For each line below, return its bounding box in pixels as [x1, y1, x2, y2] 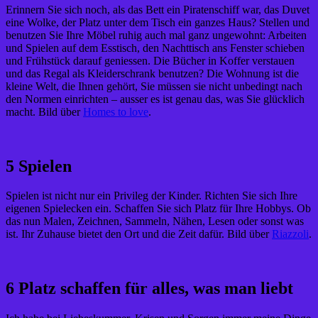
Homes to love [83, 105, 148, 118]
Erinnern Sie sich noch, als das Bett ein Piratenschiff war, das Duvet [6, 3, 309, 16]
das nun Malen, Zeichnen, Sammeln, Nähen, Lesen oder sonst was [6, 215, 304, 228]
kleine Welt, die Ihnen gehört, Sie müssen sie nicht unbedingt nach [6, 79, 302, 92]
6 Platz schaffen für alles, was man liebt [6, 279, 293, 298]
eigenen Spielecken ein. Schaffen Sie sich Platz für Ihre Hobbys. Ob [6, 202, 311, 215]
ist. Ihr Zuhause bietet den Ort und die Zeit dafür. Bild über [6, 228, 272, 241]
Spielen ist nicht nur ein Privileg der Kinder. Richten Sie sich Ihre [6, 190, 297, 202]
